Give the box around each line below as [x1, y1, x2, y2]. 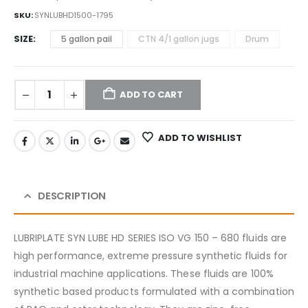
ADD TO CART [120, 88, 184, 102]
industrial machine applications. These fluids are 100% [14, 266, 274, 280]
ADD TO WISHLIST [157, 131, 242, 144]
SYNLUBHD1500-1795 [34, 10, 113, 21]
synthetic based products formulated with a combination [14, 284, 294, 298]
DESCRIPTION [37, 188, 107, 203]
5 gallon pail [61, 33, 112, 45]
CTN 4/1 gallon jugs [138, 33, 219, 45]
